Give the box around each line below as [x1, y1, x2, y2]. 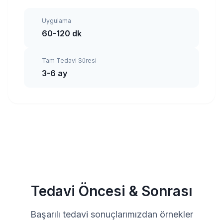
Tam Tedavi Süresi [42, 57, 97, 65]
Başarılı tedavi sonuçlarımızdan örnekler [30, 209, 193, 220]
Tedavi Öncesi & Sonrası [30, 183, 193, 200]
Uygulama [42, 17, 71, 25]
